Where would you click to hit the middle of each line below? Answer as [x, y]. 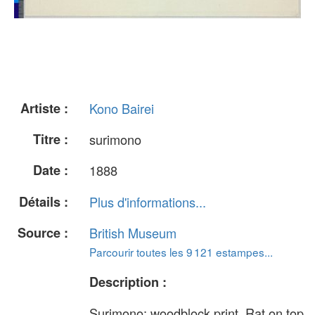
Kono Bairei [122, 108]
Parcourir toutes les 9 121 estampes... [181, 251]
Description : [128, 282]
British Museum [133, 232]
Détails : [44, 201]
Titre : [51, 140]
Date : [51, 171]
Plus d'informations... [148, 201]
